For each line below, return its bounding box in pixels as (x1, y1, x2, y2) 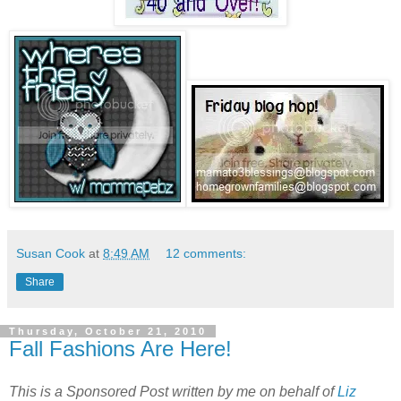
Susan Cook (16, 246, 85, 261)
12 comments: (166, 246, 247, 261)
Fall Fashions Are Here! (9, 337, 232, 362)
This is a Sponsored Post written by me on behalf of (9, 383, 337, 399)
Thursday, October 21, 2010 (9, 326, 207, 337)
